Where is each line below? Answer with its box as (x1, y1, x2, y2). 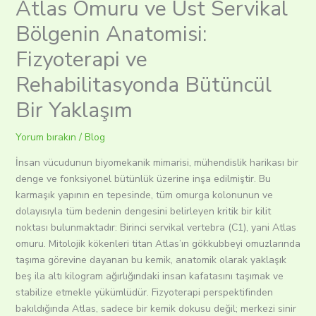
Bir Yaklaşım (15, 96, 133, 126)
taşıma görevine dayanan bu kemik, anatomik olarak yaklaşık (15, 253, 286, 267)
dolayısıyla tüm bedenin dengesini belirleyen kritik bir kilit (15, 205, 271, 219)
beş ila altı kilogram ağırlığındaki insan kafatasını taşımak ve (15, 269, 284, 284)
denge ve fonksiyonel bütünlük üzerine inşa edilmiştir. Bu (15, 172, 271, 186)
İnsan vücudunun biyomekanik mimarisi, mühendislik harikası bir (15, 156, 298, 170)
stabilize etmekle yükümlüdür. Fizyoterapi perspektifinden (15, 286, 273, 300)
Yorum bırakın (15, 130, 76, 145)
